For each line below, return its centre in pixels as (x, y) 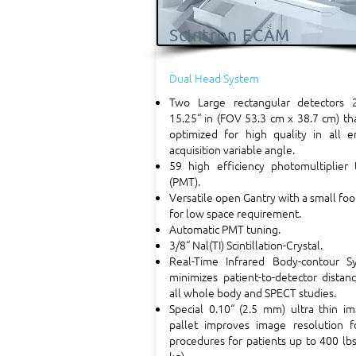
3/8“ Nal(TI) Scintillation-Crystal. (246, 245)
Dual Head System (214, 78)
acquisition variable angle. (232, 149)
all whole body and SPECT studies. (253, 292)
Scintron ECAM (230, 35)
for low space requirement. (235, 213)
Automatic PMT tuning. (225, 229)
